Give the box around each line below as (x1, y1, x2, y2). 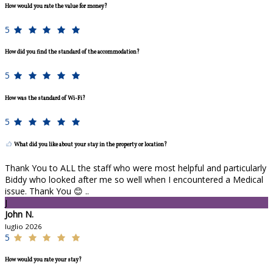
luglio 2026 (5, 221, 42, 231)
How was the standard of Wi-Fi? (5, 94, 85, 103)
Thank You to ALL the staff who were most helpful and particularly (5, 161, 266, 174)
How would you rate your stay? (5, 256, 82, 264)
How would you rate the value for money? (5, 2, 107, 10)
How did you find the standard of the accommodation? (5, 48, 140, 57)
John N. (5, 208, 34, 220)
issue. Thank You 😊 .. (5, 185, 89, 197)
